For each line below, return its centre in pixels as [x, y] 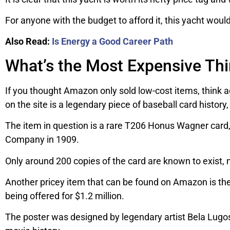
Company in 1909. [42, 140]
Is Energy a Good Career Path [112, 42]
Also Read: [27, 42]
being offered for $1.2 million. [65, 196]
